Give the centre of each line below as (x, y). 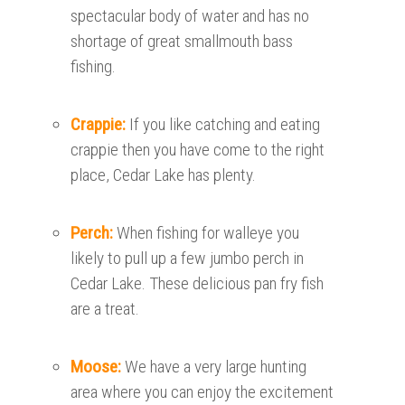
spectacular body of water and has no (190, 15)
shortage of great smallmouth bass (182, 41)
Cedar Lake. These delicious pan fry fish (198, 283)
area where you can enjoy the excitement (202, 391)
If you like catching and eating (225, 124)
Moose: (98, 366)
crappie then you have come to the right (198, 149)
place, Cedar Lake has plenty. (164, 174)
